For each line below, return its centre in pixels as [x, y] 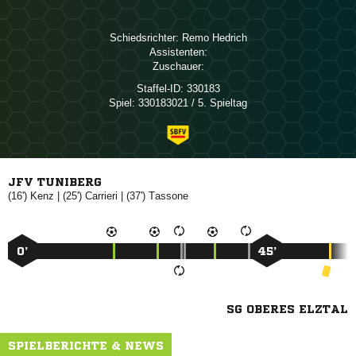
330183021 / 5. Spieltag [191, 103]
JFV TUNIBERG [55, 182]
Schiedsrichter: [144, 38]
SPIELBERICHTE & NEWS [86, 346]
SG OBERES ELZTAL [287, 309]
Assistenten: [178, 52]
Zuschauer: [178, 66]
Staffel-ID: [160, 89]
